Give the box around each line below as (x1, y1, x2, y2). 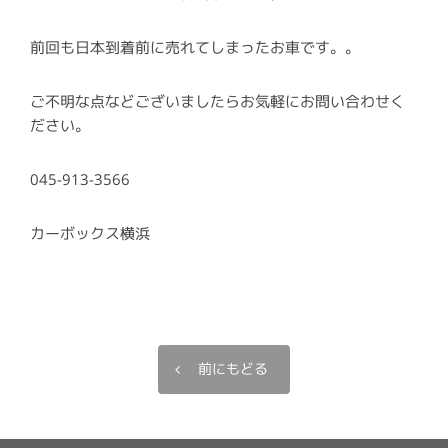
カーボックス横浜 (30, 226, 150, 242)
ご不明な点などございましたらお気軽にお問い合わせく (30, 94, 405, 110)
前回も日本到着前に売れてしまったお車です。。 (30, 40, 360, 56)
